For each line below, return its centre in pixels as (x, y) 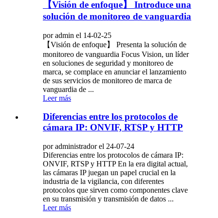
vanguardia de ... (68, 89)
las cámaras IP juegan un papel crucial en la (109, 173)
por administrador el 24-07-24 (89, 146)
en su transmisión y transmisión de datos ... (108, 199)
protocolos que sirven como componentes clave (115, 190)
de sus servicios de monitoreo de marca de (107, 80)
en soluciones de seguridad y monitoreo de (108, 63)
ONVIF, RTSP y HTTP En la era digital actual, (115, 164)
